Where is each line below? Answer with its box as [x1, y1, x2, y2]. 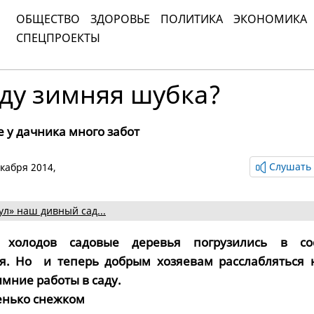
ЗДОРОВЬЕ [90, 11, 150, 27]
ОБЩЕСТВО [16, 11, 80, 27]
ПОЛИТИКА [161, 11, 223, 27]
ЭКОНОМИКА [233, 11, 307, 27]
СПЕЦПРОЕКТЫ [16, 29, 100, 46]
